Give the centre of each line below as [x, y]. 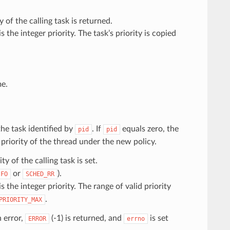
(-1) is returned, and [86, 218]
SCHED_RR [40, 174]
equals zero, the [149, 129]
